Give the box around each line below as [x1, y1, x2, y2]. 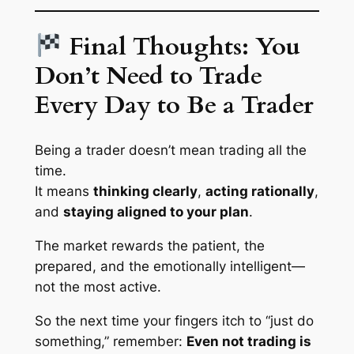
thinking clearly [92, 183, 198, 200]
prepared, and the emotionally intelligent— [34, 258, 305, 275]
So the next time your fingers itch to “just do [34, 312, 314, 329]
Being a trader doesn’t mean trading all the [34, 142, 307, 159]
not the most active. [34, 279, 161, 296]
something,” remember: [34, 333, 186, 349]
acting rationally [205, 183, 314, 200]
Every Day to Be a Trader [34, 88, 314, 122]
